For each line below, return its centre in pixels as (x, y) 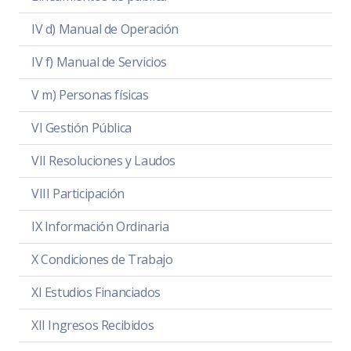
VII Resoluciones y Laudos (103, 161)
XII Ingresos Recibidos (93, 326)
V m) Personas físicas (90, 95)
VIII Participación (78, 194)
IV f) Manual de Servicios (99, 62)
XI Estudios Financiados (96, 293)
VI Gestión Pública (81, 128)
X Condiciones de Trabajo (102, 260)
